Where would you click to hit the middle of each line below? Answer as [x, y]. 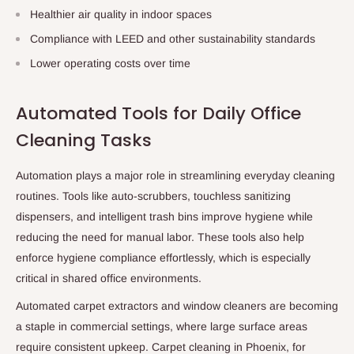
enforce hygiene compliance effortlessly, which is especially [163, 257]
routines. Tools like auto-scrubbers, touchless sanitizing [153, 196]
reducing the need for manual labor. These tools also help [160, 237]
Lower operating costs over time [110, 64]
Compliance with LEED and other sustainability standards [173, 39]
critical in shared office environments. [109, 278]
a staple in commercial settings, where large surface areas [162, 327]
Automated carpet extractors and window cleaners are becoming [177, 306]
